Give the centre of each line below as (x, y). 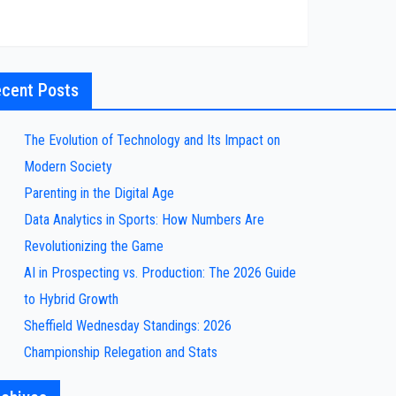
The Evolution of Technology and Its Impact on (152, 140)
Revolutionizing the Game (93, 246)
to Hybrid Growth (71, 299)
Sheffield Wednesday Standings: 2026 (127, 326)
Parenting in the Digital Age (99, 193)
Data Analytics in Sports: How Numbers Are (144, 220)
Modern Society (68, 167)
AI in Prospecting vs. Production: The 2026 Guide (160, 273)
